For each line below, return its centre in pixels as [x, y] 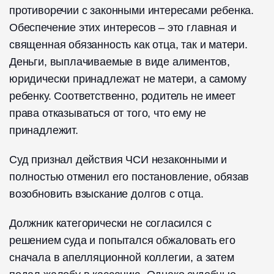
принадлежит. [44, 131]
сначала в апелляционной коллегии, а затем [122, 258]
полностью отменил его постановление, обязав [129, 177]
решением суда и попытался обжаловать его [122, 241]
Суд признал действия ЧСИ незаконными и [118, 160]
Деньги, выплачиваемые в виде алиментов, [120, 62]
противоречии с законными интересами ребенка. [132, 11]
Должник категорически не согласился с [110, 224]
